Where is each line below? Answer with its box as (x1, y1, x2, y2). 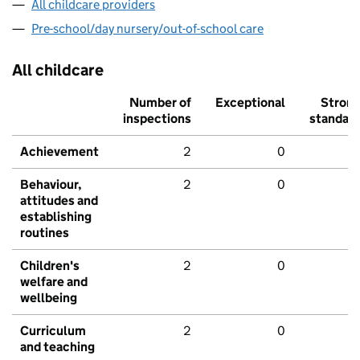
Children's (20, 258, 80, 274)
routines (20, 225, 69, 241)
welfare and (20, 274, 88, 290)
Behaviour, (20, 177, 82, 193)
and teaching (20, 339, 95, 355)
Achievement (20, 144, 99, 160)
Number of (129, 95, 191, 111)
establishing (20, 209, 92, 225)
